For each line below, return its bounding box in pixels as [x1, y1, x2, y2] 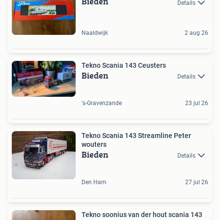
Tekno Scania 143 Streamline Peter [82, 131, 174, 139]
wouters [82, 140, 107, 148]
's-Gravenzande [82, 99, 122, 107]
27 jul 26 [185, 179, 208, 186]
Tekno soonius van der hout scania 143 [82, 211, 202, 219]
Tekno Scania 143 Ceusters [82, 61, 166, 69]
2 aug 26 [185, 29, 208, 36]
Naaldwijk [82, 29, 108, 36]
